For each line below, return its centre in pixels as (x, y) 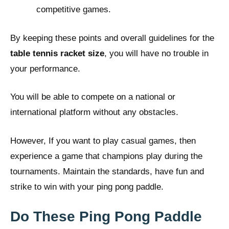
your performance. (45, 68)
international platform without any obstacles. (94, 112)
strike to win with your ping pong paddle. (87, 187)
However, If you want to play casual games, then (103, 141)
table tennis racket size (57, 53)
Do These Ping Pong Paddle (106, 217)
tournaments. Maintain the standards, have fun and (107, 171)
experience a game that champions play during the (106, 156)
